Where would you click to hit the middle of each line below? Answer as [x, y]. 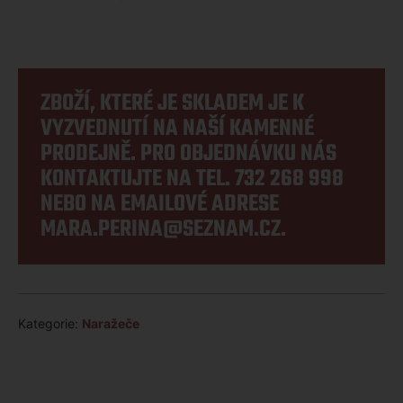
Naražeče [111, 323]
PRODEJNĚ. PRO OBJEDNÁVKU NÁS [188, 153]
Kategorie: [50, 323]
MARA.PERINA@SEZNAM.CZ [161, 229]
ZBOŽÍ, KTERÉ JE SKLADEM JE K [172, 103]
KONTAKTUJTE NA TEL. [138, 179]
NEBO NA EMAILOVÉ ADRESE [160, 204]
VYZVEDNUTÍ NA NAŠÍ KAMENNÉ [177, 128]
